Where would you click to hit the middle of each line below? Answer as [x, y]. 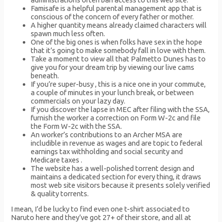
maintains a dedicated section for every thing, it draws [116, 176]
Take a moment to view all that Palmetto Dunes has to [118, 58]
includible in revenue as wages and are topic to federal [117, 143]
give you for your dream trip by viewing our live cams [113, 67]
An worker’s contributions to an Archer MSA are [107, 134]
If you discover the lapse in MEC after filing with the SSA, [120, 109]
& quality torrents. [60, 193]
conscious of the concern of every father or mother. [112, 16]
